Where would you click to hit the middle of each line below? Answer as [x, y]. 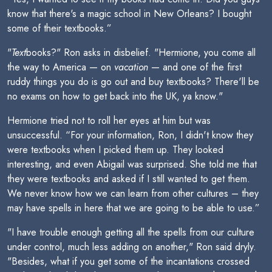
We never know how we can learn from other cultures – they [133, 193]
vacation [131, 67]
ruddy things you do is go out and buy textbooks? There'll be [133, 82]
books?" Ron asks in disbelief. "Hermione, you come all [141, 53]
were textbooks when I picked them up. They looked [115, 150]
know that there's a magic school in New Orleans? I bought [129, 14]
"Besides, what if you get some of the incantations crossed [128, 261]
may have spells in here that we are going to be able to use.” [134, 208]
